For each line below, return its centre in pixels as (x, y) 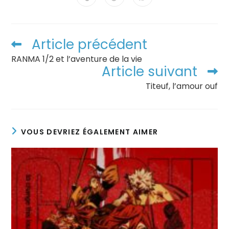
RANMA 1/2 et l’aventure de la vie (77, 59)
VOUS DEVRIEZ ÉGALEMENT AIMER (89, 132)
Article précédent (90, 44)
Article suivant (149, 72)
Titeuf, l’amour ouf (181, 86)
